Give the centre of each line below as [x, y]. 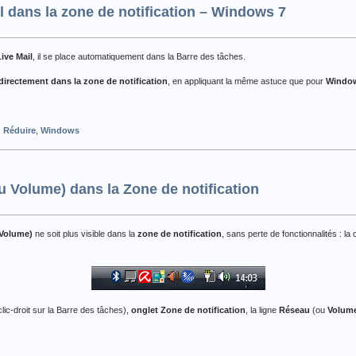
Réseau [294, 310]
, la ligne [262, 310]
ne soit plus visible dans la [86, 233]
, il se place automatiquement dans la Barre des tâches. [139, 56]
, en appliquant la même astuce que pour [247, 81]
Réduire [19, 130]
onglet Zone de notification [188, 310]
